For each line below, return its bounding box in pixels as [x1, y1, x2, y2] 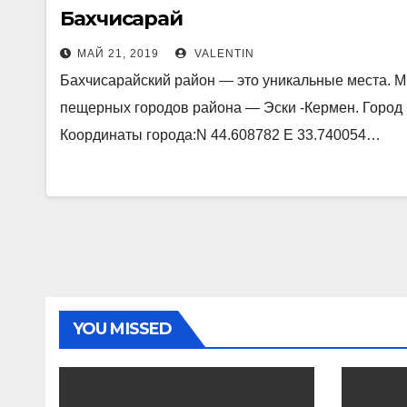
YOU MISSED [73, 319, 172, 339]
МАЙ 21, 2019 [77, 47, 159, 60]
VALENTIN [191, 47, 254, 60]
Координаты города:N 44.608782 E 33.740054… [60, 127, 381, 143]
